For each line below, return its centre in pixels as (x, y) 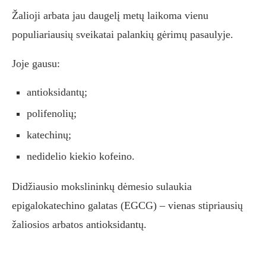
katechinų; (49, 135)
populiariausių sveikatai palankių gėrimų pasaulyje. (123, 35)
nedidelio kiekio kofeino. (81, 156)
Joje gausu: (36, 64)
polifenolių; (52, 114)
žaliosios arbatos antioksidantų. (79, 225)
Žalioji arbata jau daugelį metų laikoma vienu (110, 16)
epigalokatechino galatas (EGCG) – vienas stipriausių (127, 206)
